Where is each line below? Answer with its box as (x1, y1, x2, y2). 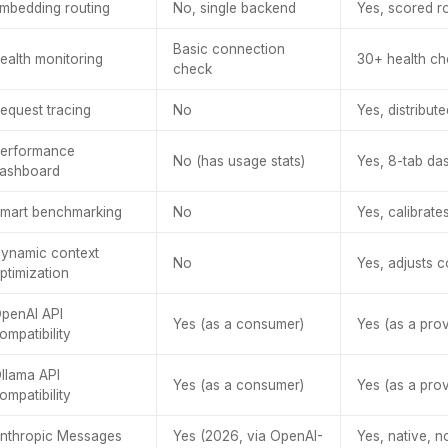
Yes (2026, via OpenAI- (173, 428, 323, 444)
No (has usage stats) (173, 153, 305, 169)
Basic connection (173, 41, 285, 57)
